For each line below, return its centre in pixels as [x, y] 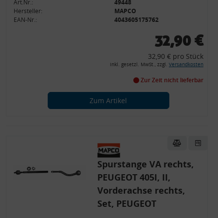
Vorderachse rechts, [141, 190]
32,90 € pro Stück [175, 56]
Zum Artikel [108, 100]
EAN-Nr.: [26, 20]
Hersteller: [28, 11]
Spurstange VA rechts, [145, 164]
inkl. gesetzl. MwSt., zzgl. [139, 64]
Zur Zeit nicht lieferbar [171, 80]
